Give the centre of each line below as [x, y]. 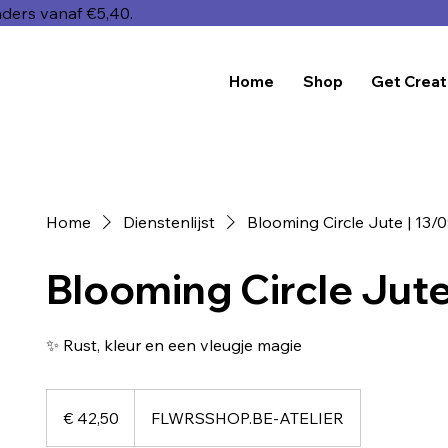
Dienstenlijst [168, 221]
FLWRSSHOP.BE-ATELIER [247, 417]
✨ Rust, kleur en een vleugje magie [173, 344]
